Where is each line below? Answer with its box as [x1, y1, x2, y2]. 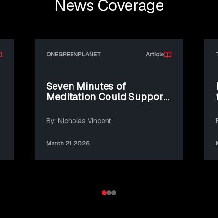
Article [146, 51, 164, 59]
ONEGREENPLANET [46, 51, 101, 59]
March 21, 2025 [46, 140, 90, 148]
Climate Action [46, 101, 114, 114]
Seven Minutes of [46, 80, 126, 93]
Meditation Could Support [46, 91, 167, 104]
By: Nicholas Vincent [46, 116, 111, 126]
